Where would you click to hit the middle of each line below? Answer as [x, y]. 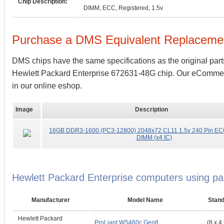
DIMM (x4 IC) [154, 137]
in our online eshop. [47, 86]
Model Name [145, 200]
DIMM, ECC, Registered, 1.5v [123, 8]
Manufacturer [51, 200]
